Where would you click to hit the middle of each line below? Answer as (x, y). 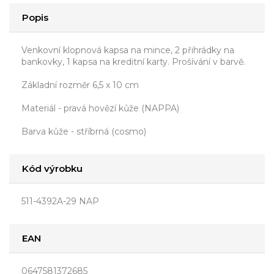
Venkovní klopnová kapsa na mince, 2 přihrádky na (128, 50)
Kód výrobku (52, 169)
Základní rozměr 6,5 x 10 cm (80, 85)
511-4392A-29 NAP (60, 202)
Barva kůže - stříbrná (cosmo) (84, 132)
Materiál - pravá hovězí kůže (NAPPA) (100, 109)
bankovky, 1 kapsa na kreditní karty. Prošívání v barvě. (133, 62)
